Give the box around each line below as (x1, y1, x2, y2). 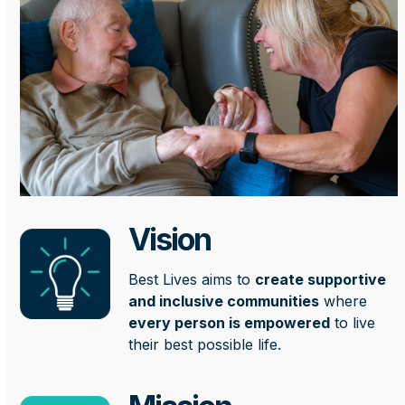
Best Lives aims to (128, 270, 256, 289)
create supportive (255, 270, 387, 289)
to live (330, 314, 376, 333)
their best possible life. (128, 335, 282, 354)
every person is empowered (128, 314, 331, 333)
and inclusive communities (128, 292, 320, 311)
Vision (128, 221, 212, 259)
